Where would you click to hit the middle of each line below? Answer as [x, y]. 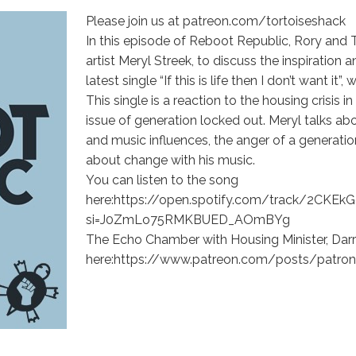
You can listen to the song [162, 180]
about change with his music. [170, 160]
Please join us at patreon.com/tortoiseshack [216, 21]
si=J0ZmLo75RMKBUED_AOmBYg [188, 220]
